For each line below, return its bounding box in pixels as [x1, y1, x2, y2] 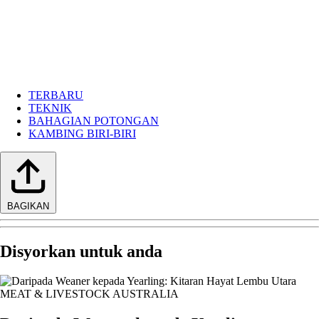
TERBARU [28, 88, 83, 101]
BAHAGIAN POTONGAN [28, 114, 159, 127]
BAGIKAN [7, 200, 49, 211]
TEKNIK [28, 101, 72, 114]
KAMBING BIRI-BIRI [28, 127, 136, 140]
